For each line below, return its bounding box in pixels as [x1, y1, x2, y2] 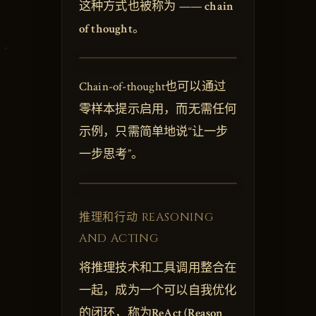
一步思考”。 [78, 146, 143, 162]
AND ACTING [78, 230, 159, 246]
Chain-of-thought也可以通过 [78, 78, 226, 95]
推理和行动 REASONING [78, 209, 214, 225]
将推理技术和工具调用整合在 [78, 260, 237, 276]
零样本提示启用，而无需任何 [78, 101, 237, 117]
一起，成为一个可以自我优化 [78, 283, 237, 299]
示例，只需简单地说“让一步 [78, 123, 229, 140]
